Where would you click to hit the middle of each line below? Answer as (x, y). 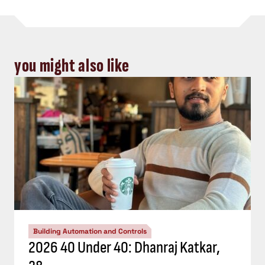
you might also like (72, 66)
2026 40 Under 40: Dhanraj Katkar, (124, 248)
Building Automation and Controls (90, 232)
